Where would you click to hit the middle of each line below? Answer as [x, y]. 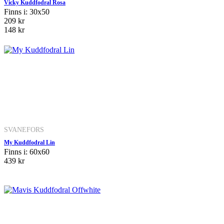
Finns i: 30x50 [27, 11]
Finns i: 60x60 [27, 151]
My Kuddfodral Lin [29, 142]
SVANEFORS [24, 129]
